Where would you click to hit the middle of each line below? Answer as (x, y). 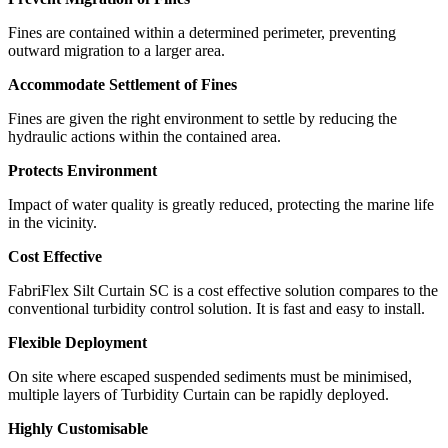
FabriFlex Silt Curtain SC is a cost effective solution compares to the (223, 290)
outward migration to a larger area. (118, 50)
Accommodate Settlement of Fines (122, 84)
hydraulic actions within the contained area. (146, 136)
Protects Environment (82, 170)
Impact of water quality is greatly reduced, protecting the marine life (221, 204)
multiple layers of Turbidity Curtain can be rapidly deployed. (200, 394)
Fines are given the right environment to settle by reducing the (202, 118)
